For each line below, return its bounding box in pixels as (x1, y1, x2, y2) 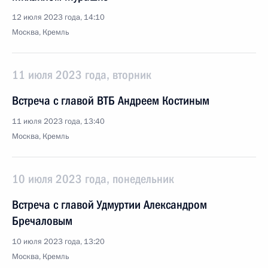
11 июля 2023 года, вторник (12, 68, 151, 82)
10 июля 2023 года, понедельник (12, 172, 174, 186)
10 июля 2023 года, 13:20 (12, 236, 105, 247)
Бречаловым (12, 214, 72, 228)
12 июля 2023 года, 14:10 (12, 12, 105, 23)
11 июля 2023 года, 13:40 (12, 116, 105, 127)
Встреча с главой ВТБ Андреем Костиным (12, 93, 209, 108)
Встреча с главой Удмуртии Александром (12, 197, 207, 212)
